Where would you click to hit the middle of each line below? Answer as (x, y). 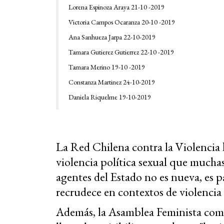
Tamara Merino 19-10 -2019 (107, 67)
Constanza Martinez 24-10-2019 (112, 82)
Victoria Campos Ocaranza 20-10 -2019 (122, 22)
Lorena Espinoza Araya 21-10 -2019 (116, 7)
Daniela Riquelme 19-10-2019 (110, 97)
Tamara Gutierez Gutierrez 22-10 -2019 (121, 52)
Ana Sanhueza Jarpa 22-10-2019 (112, 37)
